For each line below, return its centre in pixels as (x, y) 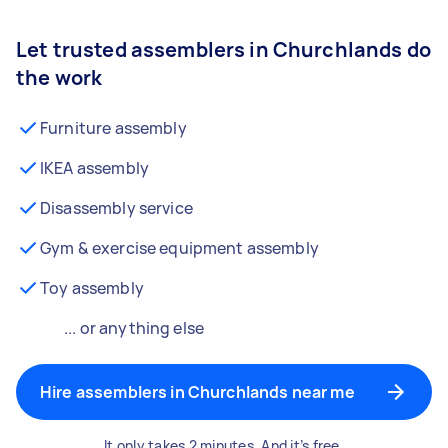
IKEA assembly (94, 168)
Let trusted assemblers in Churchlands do (223, 49)
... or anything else (134, 328)
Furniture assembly (113, 128)
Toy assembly (92, 288)
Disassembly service (116, 208)
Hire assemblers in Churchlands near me (197, 392)
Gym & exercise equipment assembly (179, 248)
